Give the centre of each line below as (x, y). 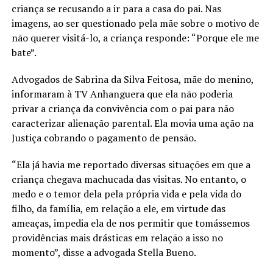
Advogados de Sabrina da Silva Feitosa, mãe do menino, (132, 80)
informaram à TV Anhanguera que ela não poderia (122, 94)
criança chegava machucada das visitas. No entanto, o (129, 179)
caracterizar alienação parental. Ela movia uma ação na (132, 123)
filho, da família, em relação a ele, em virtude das (118, 209)
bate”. (24, 53)
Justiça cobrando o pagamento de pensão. (104, 138)
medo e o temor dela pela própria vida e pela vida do (126, 194)
